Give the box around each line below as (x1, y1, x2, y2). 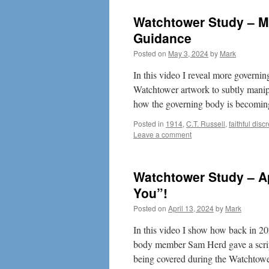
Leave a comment (133, 129, 192, 139)
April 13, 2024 (168, 203, 214, 213)
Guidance (133, 29, 192, 47)
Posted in (133, 118, 164, 128)
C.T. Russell (186, 118, 225, 128)
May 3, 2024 (168, 48, 208, 58)
